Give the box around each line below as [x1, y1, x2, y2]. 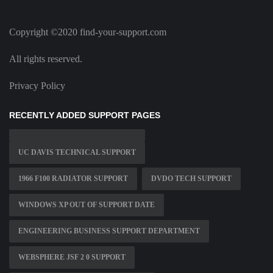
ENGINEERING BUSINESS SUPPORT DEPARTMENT [18, 227, 200, 236]
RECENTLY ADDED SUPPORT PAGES [9, 110, 160, 121]
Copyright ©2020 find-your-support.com [9, 27, 166, 38]
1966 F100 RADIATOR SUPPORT [18, 174, 128, 183]
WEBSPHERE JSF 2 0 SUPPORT [18, 253, 126, 262]
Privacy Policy [9, 80, 65, 91]
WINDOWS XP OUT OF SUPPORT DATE [18, 200, 155, 210]
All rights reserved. [9, 54, 82, 65]
